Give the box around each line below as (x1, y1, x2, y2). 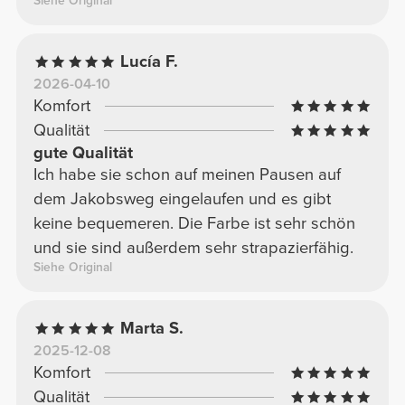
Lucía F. (120, 52, 179, 72)
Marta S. (120, 318, 184, 339)
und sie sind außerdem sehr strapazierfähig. (33, 238, 353, 259)
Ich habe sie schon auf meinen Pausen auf (33, 165, 341, 185)
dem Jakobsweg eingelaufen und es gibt (33, 189, 331, 210)
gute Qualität (33, 143, 133, 164)
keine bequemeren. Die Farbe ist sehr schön (33, 213, 355, 234)
